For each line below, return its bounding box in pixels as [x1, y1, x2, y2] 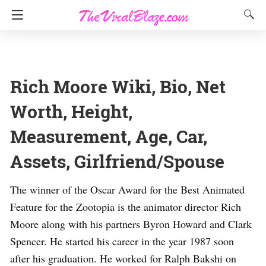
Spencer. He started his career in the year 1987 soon [10, 234, 234, 248]
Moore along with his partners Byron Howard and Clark [10, 217, 252, 231]
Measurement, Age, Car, [10, 125, 207, 148]
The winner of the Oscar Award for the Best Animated [10, 182, 245, 197]
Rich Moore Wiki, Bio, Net [10, 75, 226, 98]
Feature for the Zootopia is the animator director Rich [10, 199, 241, 214]
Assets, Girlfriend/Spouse [10, 150, 224, 173]
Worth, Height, [10, 100, 132, 123]
